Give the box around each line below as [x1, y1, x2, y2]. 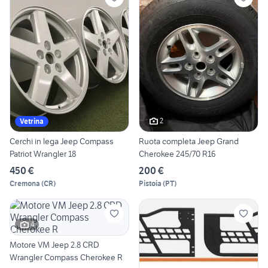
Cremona [10, 178, 40, 188]
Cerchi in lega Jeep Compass [10, 135, 114, 147]
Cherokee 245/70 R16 [139, 148, 216, 159]
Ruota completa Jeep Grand [139, 135, 239, 147]
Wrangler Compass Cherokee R [10, 251, 123, 263]
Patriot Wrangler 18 [10, 148, 76, 159]
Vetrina [20, 116, 44, 126]
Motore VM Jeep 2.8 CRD [10, 239, 99, 250]
